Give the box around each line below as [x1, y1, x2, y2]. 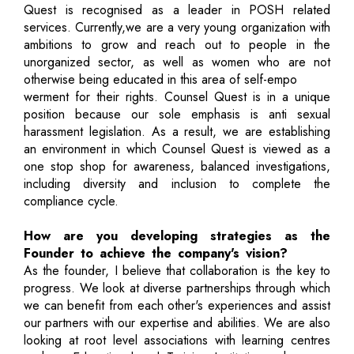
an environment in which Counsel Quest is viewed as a [24, 139, 330, 158]
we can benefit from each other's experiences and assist [24, 296, 330, 314]
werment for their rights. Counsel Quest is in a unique [24, 87, 330, 106]
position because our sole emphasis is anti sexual [24, 104, 330, 123]
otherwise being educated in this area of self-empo [24, 70, 297, 88]
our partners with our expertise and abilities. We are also [24, 313, 330, 332]
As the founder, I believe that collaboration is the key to [24, 261, 330, 280]
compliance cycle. [24, 191, 119, 210]
